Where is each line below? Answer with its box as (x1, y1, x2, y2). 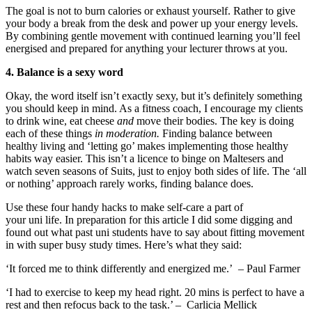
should (22, 102, 54, 114)
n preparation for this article (68, 213, 189, 226)
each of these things (6, 127, 95, 139)
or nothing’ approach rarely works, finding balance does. (6, 177, 253, 189)
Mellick (221, 298, 260, 311)
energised (6, 42, 50, 54)
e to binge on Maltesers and (163, 152, 283, 164)
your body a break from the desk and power (6, 17, 201, 29)
